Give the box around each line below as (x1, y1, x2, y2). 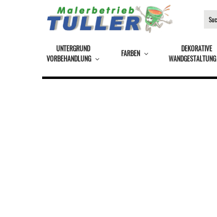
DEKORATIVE (181, 43, 212, 54)
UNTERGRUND (56, 43, 90, 54)
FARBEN (121, 48, 140, 59)
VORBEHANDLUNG (46, 53, 92, 64)
